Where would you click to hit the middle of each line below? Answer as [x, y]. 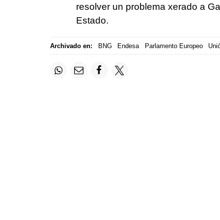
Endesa [128, 46]
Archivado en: [71, 46]
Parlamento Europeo [174, 46]
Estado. [92, 21]
